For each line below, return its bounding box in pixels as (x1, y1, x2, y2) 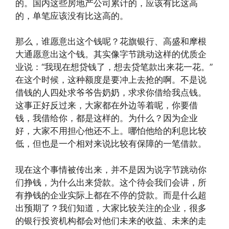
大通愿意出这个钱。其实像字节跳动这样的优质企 (15, 49, 207, 60)
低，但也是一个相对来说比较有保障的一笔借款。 (15, 139, 207, 149)
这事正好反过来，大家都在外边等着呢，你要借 (15, 100, 198, 111)
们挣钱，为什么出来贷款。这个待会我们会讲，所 (15, 177, 207, 188)
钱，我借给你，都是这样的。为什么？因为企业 (15, 113, 198, 124)
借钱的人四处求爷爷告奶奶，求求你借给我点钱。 (15, 87, 207, 98)
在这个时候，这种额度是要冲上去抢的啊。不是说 (15, 75, 207, 85)
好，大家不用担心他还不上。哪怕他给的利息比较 (15, 126, 207, 136)
